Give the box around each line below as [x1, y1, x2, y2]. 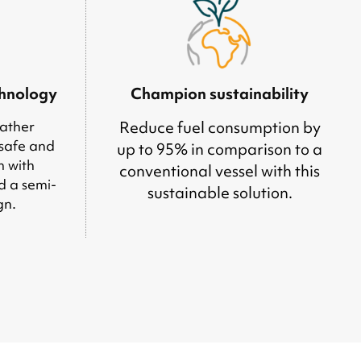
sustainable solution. [147, 182, 293, 204]
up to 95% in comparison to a [117, 139, 322, 160]
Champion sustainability [131, 83, 309, 105]
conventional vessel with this [119, 160, 320, 182]
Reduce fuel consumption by [118, 117, 321, 139]
